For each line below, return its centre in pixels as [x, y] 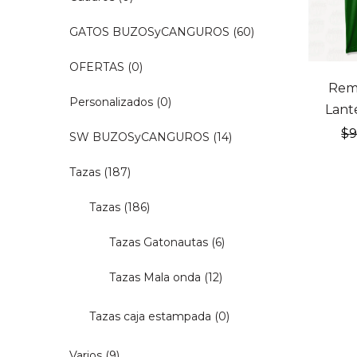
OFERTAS [97, 67]
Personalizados [111, 102]
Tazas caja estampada [150, 316]
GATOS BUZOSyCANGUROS [149, 32]
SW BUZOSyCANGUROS [139, 137]
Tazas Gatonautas [159, 242]
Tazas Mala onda [155, 277]
